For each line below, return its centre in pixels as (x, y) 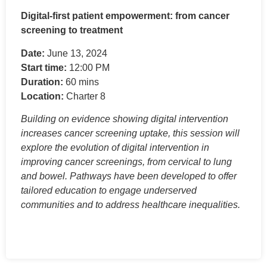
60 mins (81, 82)
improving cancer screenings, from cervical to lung (126, 162)
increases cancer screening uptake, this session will (130, 133)
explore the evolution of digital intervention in (115, 148)
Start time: (44, 67)
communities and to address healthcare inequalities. (131, 205)
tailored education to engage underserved (109, 191)
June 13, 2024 (76, 53)
